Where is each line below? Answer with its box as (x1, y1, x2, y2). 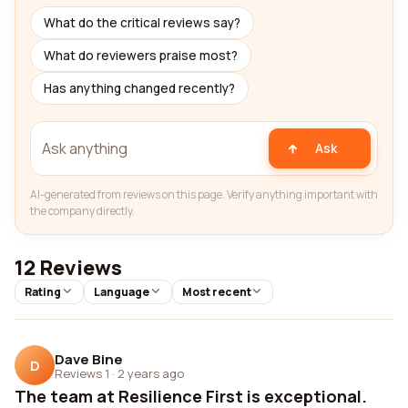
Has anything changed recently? (44, 80, 235, 97)
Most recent (181, 284, 251, 300)
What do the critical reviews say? (44, 15, 240, 31)
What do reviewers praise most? (44, 47, 238, 64)
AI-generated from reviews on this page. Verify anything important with (30, 187, 378, 202)
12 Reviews (15, 254, 122, 281)
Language (93, 284, 149, 300)
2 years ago (117, 364, 184, 382)
